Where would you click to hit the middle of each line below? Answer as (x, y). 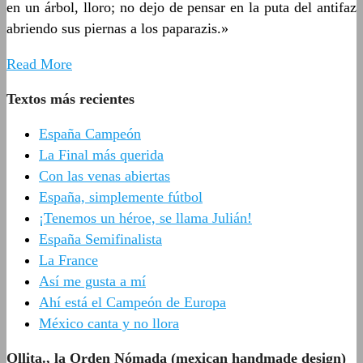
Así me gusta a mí (92, 281)
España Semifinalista (100, 239)
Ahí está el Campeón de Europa (132, 302)
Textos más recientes (70, 98)
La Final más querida (101, 154)
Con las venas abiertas (105, 175)
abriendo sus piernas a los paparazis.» (117, 28)
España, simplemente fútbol (121, 196)
